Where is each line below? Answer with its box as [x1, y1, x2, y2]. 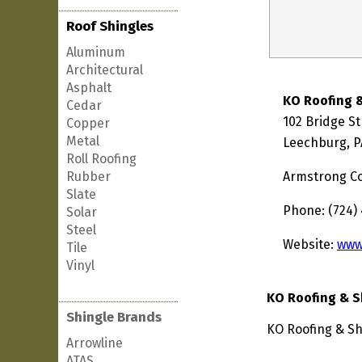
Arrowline [66, 335, 123, 351]
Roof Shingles [66, 18, 154, 35]
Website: [283, 237, 337, 252]
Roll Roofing [66, 151, 137, 166]
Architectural [66, 62, 143, 78]
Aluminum [66, 44, 125, 60]
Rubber [66, 169, 111, 184]
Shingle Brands [66, 309, 162, 326]
